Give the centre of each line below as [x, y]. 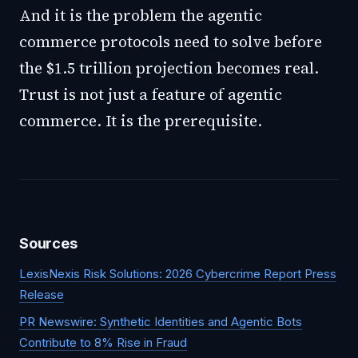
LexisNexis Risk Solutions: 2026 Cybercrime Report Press [178, 274]
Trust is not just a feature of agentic [151, 94]
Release [42, 294]
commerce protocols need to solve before [171, 42]
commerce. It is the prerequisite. [141, 121]
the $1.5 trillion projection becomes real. [169, 68]
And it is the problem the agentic [141, 15]
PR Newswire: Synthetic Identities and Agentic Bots [161, 322]
